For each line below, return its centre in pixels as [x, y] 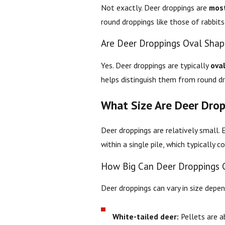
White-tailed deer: [146, 217]
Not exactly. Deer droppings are [155, 7]
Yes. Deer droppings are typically [155, 66]
